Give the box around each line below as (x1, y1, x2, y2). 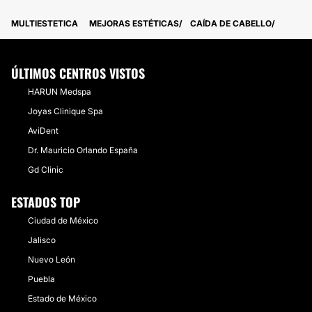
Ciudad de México (28, 215, 98, 226)
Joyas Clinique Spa (28, 106, 103, 116)
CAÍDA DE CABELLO (190, 18, 272, 29)
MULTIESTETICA (11, 18, 78, 29)
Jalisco (28, 235, 56, 245)
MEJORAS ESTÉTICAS (89, 18, 179, 29)
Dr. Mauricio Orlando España (28, 145, 138, 155)
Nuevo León (28, 254, 75, 265)
